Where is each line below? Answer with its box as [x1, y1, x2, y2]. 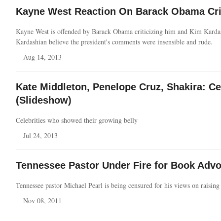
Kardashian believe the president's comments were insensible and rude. [16, 37, 213, 46]
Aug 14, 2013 [23, 52, 62, 62]
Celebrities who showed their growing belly [16, 115, 138, 125]
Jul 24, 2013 [23, 130, 58, 140]
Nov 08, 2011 [23, 195, 62, 205]
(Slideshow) [16, 94, 72, 106]
